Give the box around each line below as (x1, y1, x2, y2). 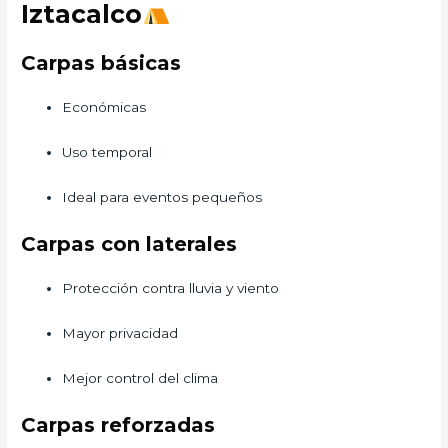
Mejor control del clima (62, 369, 219, 386)
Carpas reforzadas (21, 412, 216, 437)
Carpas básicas (21, 51, 182, 76)
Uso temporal (62, 144, 153, 161)
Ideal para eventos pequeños (62, 189, 263, 206)
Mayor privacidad (62, 324, 179, 341)
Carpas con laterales (21, 231, 238, 256)
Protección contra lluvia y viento (62, 279, 280, 296)
